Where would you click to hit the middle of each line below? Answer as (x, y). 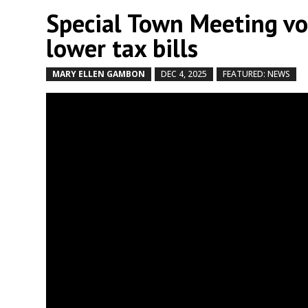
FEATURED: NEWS (257, 74)
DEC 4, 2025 (184, 74)
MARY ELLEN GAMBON (99, 74)
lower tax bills (122, 47)
